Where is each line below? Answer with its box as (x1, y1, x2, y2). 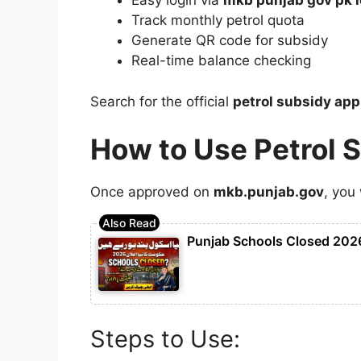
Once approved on (90, 184, 214, 201)
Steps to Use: (90, 324, 240, 353)
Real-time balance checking (131, 52, 311, 69)
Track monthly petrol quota (131, 12, 305, 29)
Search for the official (90, 93, 233, 110)
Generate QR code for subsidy (131, 32, 328, 49)
